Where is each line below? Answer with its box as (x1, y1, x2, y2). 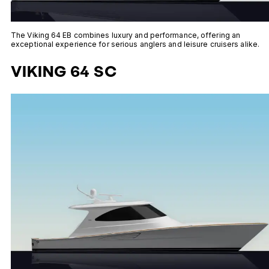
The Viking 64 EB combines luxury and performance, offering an (11, 31, 241, 40)
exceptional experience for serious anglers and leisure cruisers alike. (11, 40, 260, 49)
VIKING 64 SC (11, 61, 117, 81)
